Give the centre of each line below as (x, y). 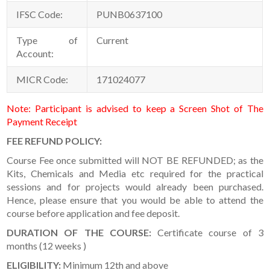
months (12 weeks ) (47, 245)
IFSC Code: (41, 14)
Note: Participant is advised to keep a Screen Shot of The (135, 108)
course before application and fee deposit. (93, 213)
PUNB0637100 (130, 14)
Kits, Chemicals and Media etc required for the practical (135, 173)
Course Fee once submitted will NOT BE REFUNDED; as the (135, 160)
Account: (35, 53)
